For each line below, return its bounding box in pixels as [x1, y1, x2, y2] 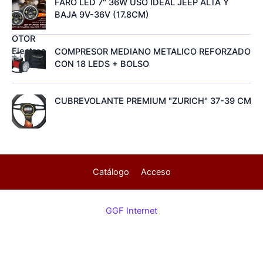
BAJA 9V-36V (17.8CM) [54, 9, 149, 21]
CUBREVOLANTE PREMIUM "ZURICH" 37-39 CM [54, 96, 251, 107]
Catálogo [92, 167, 129, 177]
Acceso [140, 167, 171, 177]
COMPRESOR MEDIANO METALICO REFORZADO [54, 46, 251, 58]
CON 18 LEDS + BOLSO [54, 59, 149, 70]
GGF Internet [106, 205, 157, 216]
